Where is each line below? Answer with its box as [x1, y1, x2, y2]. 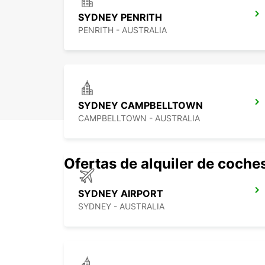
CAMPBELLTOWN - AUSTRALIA [78, 113, 200, 124]
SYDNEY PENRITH [78, 11, 162, 24]
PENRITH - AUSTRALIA [78, 25, 167, 35]
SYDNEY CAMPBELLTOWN [78, 99, 203, 112]
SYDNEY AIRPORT [78, 188, 163, 200]
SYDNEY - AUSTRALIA [78, 201, 164, 212]
